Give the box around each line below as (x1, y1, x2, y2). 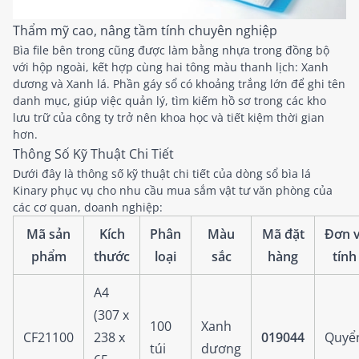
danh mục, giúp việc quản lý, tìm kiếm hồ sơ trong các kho (13, 93, 326, 108)
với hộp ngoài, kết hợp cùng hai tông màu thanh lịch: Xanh (13, 59, 329, 75)
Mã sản (26, 225, 71, 243)
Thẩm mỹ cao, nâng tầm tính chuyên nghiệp (13, 22, 277, 39)
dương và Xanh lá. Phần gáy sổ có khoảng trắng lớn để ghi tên (13, 76, 345, 91)
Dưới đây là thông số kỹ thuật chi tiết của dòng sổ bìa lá (13, 166, 311, 181)
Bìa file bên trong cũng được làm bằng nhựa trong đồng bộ (13, 42, 329, 58)
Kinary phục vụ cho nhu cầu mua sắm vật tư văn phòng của (13, 183, 333, 198)
